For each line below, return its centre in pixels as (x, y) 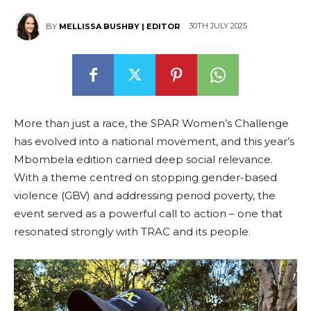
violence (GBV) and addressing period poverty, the (145, 195)
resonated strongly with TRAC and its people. (132, 232)
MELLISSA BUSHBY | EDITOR (119, 26)
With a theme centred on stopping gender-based (145, 177)
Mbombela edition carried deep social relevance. (143, 159)
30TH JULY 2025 (218, 26)
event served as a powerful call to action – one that (148, 213)
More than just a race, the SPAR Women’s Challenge (151, 123)
